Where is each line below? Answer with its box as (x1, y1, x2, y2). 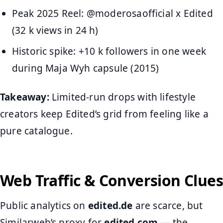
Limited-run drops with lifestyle (49, 91, 196, 104)
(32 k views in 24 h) (11, 23, 99, 37)
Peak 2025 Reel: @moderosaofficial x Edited (11, 6, 213, 20)
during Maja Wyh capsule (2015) (11, 62, 159, 75)
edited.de (88, 199, 133, 212)
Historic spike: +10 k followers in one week (11, 45, 206, 58)
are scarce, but (132, 199, 203, 212)
